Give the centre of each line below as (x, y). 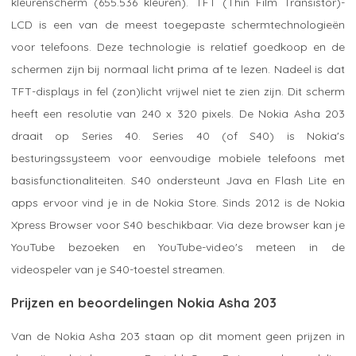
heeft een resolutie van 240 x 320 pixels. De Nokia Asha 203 (178, 113)
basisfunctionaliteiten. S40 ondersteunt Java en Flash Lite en (178, 180)
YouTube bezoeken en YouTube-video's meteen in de (178, 247)
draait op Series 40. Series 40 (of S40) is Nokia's (178, 135)
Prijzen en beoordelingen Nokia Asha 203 (144, 302)
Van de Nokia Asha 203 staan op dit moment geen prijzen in (178, 336)
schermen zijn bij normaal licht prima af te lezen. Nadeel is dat (178, 69)
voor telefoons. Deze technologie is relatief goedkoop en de (178, 46)
